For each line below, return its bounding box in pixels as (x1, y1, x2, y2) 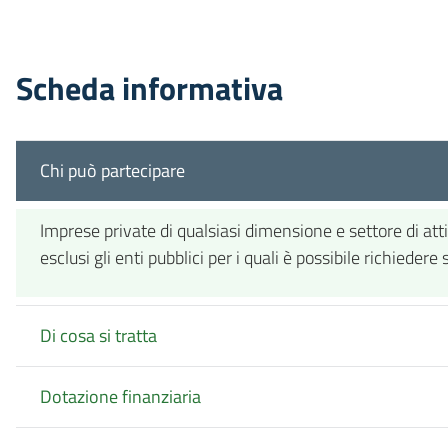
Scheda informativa (16, 63, 283, 112)
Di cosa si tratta (40, 322, 157, 350)
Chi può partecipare (40, 157, 185, 185)
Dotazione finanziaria (40, 383, 201, 411)
